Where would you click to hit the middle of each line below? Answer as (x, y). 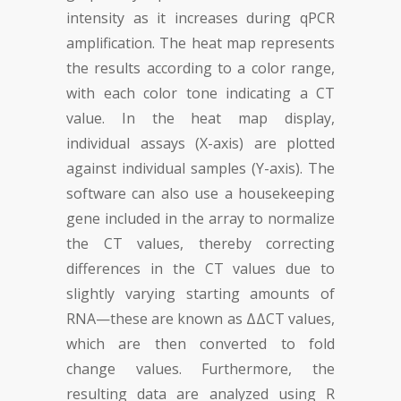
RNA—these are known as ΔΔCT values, (200, 319)
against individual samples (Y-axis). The (200, 168)
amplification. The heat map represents (200, 43)
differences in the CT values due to (200, 269)
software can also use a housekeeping (200, 193)
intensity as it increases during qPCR (200, 18)
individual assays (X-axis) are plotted (200, 143)
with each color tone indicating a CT (200, 93)
